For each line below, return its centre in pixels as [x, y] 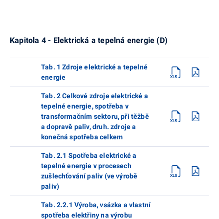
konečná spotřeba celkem [82, 137]
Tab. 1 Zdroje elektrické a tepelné [94, 67]
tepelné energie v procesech [86, 165]
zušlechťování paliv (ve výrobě [89, 176]
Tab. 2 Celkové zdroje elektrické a [95, 96]
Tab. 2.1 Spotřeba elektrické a [89, 155]
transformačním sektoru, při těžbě [95, 116]
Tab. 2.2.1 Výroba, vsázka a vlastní [96, 205]
